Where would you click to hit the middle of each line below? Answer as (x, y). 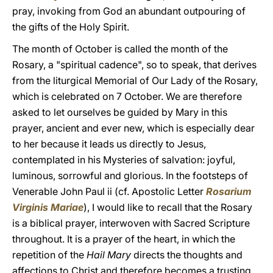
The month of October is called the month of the (120, 49)
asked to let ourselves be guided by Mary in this (120, 112)
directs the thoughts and (187, 255)
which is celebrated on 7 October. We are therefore (127, 96)
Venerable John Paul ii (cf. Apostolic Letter (109, 191)
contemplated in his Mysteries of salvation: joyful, (124, 160)
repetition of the (49, 255)
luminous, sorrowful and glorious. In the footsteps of (130, 175)
